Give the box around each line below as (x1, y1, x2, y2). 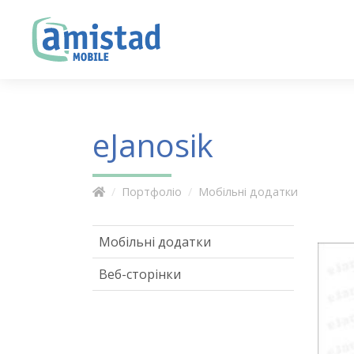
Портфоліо (122, 184, 182, 199)
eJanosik (92, 123, 213, 167)
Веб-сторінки (99, 265, 181, 283)
